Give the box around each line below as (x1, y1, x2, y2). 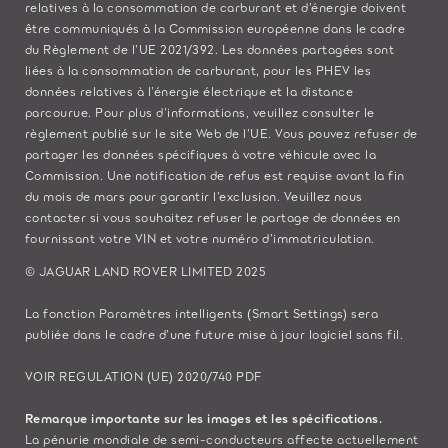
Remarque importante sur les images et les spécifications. (25, 408, 383, 426)
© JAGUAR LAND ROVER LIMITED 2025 (25, 261, 267, 279)
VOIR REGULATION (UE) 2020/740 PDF (25, 366, 262, 384)
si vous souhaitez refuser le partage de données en (86, 207, 401, 225)
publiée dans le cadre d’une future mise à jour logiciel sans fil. (25, 324, 404, 342)
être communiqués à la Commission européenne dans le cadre (25, 18, 406, 36)
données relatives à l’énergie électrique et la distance (25, 81, 354, 99)
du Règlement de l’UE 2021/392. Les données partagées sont (25, 39, 395, 57)
